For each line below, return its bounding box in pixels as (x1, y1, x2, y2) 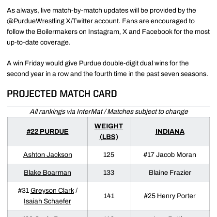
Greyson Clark (30, 186, 74, 194)
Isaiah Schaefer (24, 197, 71, 205)
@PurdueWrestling (7, 17, 64, 25)
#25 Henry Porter (144, 192, 196, 200)
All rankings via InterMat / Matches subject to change (29, 108, 188, 115)
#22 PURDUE (26, 127, 69, 135)
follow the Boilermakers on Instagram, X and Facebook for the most (7, 28, 210, 35)
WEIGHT (94, 122, 123, 130)
